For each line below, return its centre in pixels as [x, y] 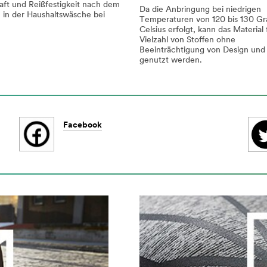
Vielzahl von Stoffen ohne [187, 40]
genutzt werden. [171, 60]
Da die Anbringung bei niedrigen [200, 10]
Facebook [83, 126]
